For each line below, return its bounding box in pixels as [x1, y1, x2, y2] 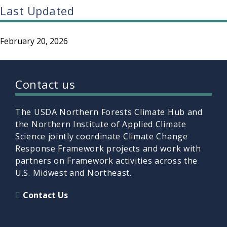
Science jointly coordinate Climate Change [15, 131, 188, 142]
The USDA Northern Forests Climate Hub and [15, 106, 203, 118]
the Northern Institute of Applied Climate [15, 119, 186, 130]
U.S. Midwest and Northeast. [15, 167, 132, 179]
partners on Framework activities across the [15, 155, 198, 167]
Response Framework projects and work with [15, 143, 201, 155]
